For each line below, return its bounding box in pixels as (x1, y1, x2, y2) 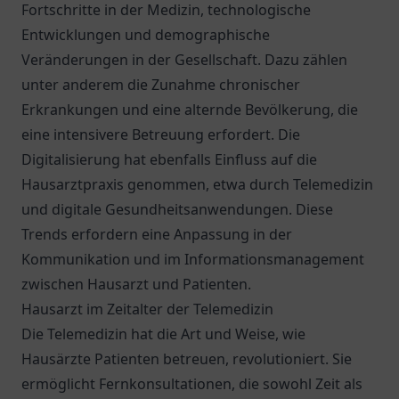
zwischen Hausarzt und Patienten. (21, 274, 251, 294)
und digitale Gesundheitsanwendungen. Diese (21, 199, 333, 219)
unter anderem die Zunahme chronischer (21, 75, 300, 94)
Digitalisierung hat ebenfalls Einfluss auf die (21, 150, 317, 169)
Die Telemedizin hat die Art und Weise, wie (21, 324, 305, 344)
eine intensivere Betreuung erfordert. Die (21, 125, 300, 144)
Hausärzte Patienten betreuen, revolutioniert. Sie (21, 349, 352, 369)
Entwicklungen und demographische (21, 25, 270, 45)
